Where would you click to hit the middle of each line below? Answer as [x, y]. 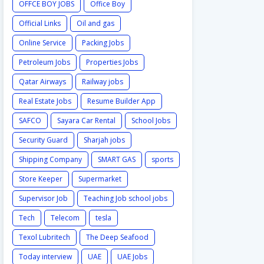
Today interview [45, 257]
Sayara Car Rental [86, 121]
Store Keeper [41, 179]
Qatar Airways [42, 82]
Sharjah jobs [104, 140]
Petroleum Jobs [44, 62]
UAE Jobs [132, 257]
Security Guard [43, 140]
